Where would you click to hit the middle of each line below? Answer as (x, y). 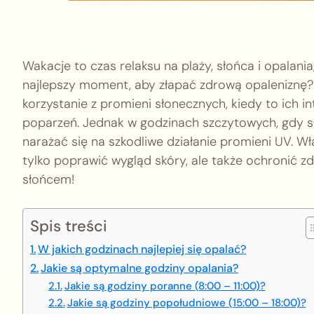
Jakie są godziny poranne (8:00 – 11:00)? (165, 286)
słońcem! (48, 179)
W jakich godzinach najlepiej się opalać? (142, 249)
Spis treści (69, 226)
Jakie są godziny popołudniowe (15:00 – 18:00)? (186, 303)
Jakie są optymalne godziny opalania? (140, 268)
